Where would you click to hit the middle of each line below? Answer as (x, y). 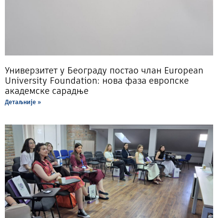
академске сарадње (47, 91)
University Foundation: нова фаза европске (97, 80)
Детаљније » (23, 102)
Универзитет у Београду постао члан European (104, 70)
